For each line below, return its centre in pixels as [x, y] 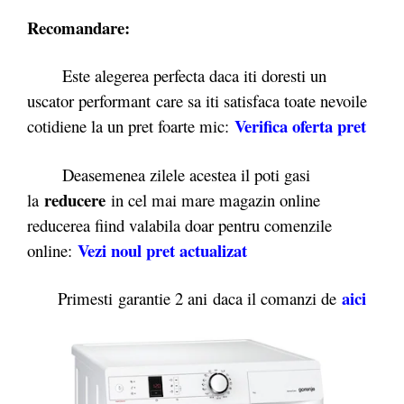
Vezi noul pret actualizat [162, 250]
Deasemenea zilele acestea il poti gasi [169, 174]
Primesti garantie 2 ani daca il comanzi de [182, 298]
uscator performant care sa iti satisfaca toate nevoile [197, 101]
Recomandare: [78, 27]
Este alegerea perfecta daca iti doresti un [177, 75]
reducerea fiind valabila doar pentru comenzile [179, 225]
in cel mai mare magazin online [213, 199]
